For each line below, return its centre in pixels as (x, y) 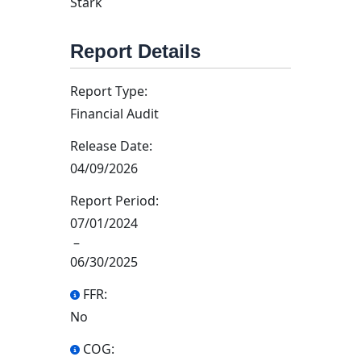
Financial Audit (114, 114)
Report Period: (114, 201)
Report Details (135, 51)
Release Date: (111, 146)
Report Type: (109, 91)
